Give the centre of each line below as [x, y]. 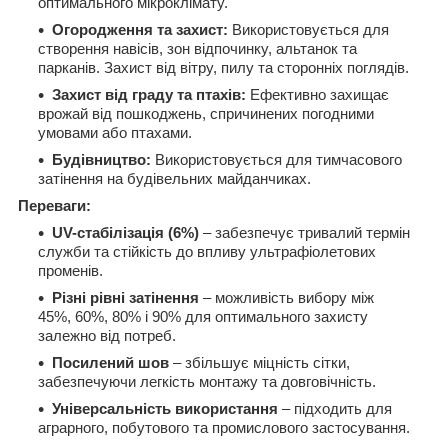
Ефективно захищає [317, 94]
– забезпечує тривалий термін [304, 232]
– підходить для [335, 408]
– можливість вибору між [286, 297]
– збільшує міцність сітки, [259, 362]
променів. [70, 270]
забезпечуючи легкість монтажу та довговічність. [207, 381]
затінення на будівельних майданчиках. [174, 178]
